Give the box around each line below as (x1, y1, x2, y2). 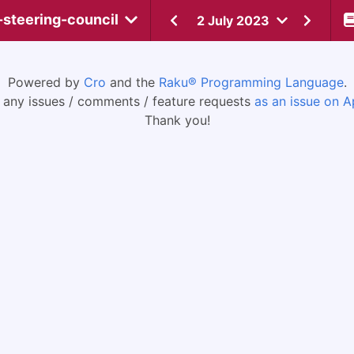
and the (105, 74, 159, 90)
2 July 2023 (197, 13, 269, 28)
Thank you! (144, 112, 210, 128)
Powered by (7, 74, 84, 90)
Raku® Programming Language (158, 74, 344, 90)
